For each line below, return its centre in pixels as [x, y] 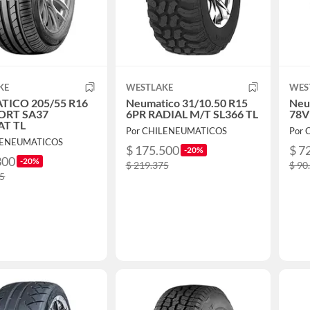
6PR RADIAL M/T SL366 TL [192, 114]
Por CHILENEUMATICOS [176, 131]
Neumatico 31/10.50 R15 [186, 103]
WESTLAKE [149, 88]
